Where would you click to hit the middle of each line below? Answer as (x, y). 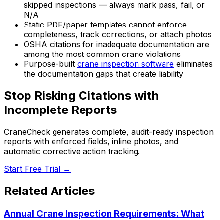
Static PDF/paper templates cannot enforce (105, 25)
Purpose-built (50, 64)
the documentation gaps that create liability (103, 74)
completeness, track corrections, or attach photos (118, 35)
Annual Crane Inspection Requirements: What (104, 213)
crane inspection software (125, 64)
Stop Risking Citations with (81, 95)
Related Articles (49, 191)
